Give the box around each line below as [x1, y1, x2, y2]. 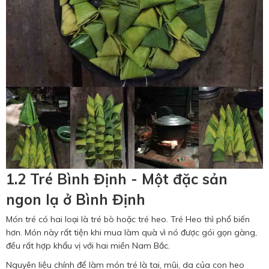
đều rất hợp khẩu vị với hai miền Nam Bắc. [6, 240, 170, 252]
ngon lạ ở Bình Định [6, 190, 145, 209]
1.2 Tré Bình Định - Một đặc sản [6, 170, 228, 189]
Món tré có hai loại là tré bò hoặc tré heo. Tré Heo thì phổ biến [6, 214, 250, 225]
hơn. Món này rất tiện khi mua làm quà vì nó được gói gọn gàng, [6, 227, 257, 238]
